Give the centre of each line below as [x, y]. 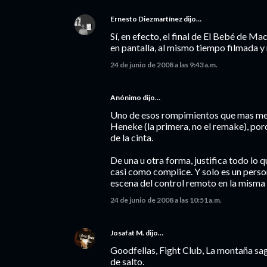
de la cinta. [132, 137]
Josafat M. [127, 233]
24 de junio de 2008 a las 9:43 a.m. [164, 65]
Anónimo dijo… [135, 97]
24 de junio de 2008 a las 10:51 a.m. [166, 200]
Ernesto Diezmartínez [146, 19]
